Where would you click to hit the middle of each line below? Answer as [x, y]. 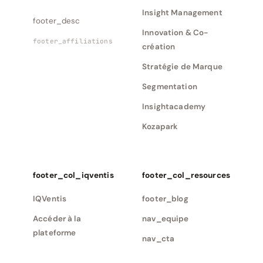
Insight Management [182, 13]
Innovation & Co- [176, 33]
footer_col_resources [186, 175]
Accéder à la [57, 219]
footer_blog [165, 199]
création [159, 47]
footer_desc [57, 21]
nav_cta [159, 239]
